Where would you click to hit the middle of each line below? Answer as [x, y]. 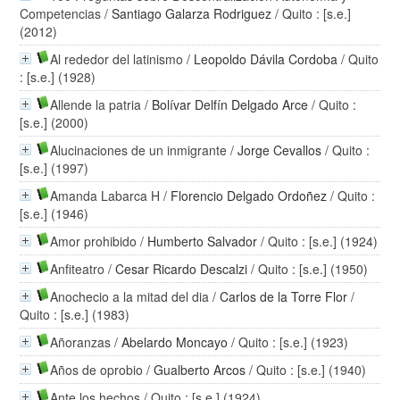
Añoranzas [81, 342]
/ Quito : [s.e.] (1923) [288, 342]
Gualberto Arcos [200, 370]
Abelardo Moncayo [175, 342]
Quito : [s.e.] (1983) [75, 315]
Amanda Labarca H [105, 196]
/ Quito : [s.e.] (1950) [308, 269]
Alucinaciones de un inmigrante [139, 150]
